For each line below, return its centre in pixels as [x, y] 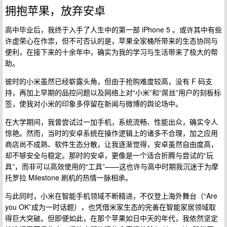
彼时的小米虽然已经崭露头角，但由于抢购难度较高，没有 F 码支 [109, 81]
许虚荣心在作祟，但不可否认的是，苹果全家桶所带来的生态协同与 [111, 41]
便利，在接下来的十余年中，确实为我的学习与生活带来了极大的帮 [111, 52]
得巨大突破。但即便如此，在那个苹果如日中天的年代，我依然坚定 [111, 218]
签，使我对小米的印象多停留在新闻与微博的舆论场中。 [94, 103]
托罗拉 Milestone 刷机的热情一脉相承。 [69, 177]
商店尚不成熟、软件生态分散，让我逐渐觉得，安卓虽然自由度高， [111, 144]
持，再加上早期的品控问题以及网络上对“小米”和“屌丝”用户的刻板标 [113, 92]
